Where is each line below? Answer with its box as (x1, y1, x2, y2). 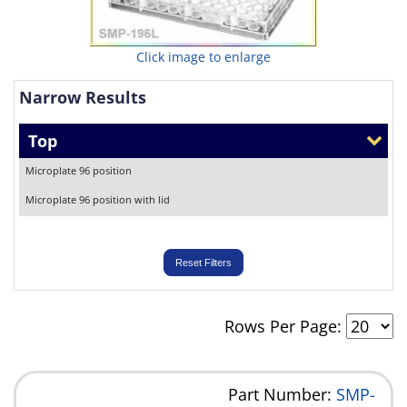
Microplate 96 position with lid (25, 192, 170, 206)
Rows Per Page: (224, 314, 346, 337)
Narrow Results (19, 85, 146, 108)
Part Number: (227, 382, 336, 405)
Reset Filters (175, 256, 232, 268)
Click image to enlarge (136, 47, 271, 65)
